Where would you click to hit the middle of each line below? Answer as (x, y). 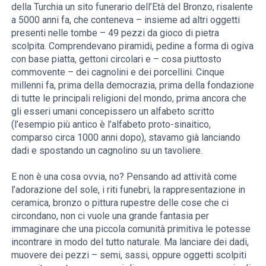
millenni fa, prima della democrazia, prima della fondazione (133, 85)
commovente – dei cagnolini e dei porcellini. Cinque (118, 72)
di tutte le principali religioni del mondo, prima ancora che (129, 99)
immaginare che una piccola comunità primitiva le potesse (131, 229)
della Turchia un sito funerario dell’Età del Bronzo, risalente (132, 7)
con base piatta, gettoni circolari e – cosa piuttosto (117, 59)
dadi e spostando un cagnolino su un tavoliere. (107, 151)
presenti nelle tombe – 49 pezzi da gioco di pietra (115, 33)
